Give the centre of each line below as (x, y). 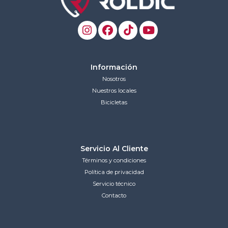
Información (114, 67)
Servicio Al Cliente (114, 149)
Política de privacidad (114, 172)
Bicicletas (114, 102)
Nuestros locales (114, 90)
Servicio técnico (114, 184)
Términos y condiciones (114, 161)
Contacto (114, 196)
